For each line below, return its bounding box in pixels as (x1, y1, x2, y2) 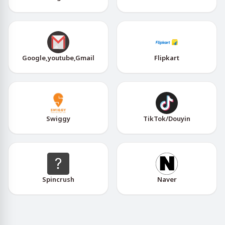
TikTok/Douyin (143, 114, 190, 123)
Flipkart (154, 53, 179, 62)
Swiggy (46, 114, 70, 123)
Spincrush (42, 175, 74, 184)
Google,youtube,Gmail (22, 53, 94, 62)
